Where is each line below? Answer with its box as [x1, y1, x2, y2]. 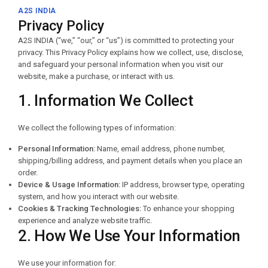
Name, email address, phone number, [95, 144, 225, 153]
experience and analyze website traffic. [18, 216, 152, 225]
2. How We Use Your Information [18, 227, 240, 245]
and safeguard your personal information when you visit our [18, 60, 223, 69]
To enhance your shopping [141, 204, 234, 213]
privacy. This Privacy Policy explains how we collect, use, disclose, [18, 48, 243, 57]
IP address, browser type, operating [120, 180, 245, 189]
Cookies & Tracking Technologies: [18, 204, 141, 213]
